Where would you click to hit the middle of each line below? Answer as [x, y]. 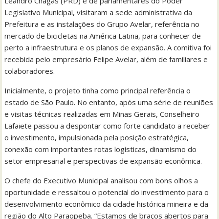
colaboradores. [30, 71]
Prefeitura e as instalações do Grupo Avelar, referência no [102, 24]
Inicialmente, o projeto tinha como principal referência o [98, 90]
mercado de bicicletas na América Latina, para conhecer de [103, 35]
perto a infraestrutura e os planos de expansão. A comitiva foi [108, 47]
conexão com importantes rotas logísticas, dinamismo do [101, 149]
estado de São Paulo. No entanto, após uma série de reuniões [109, 102]
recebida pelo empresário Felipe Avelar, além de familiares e [106, 59]
